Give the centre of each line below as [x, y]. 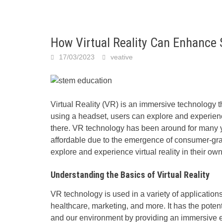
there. [61, 128]
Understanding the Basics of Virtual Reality [130, 174]
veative [122, 57]
